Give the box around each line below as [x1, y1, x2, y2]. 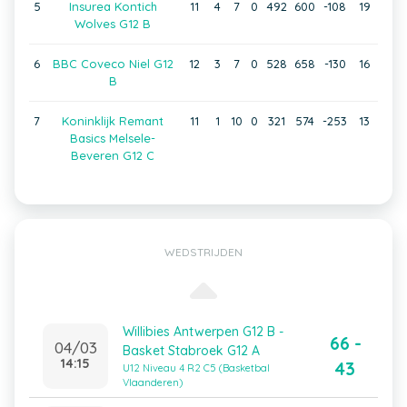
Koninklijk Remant [62, 114, 164, 128]
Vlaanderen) [123, 376, 183, 389]
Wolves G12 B [74, 16, 151, 31]
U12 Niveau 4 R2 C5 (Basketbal [123, 362, 270, 374]
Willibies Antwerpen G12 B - [123, 323, 283, 340]
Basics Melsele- [70, 131, 155, 145]
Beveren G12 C [71, 148, 154, 163]
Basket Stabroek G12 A [123, 342, 260, 359]
